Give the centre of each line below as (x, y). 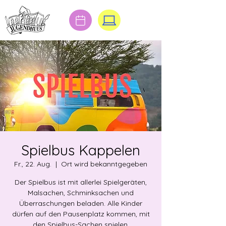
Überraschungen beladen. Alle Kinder (81, 203)
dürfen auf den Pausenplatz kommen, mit (81, 214)
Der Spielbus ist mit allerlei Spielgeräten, (81, 182)
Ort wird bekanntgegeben (104, 164)
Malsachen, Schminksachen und (81, 193)
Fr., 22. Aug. (33, 164)
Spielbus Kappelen (81, 150)
